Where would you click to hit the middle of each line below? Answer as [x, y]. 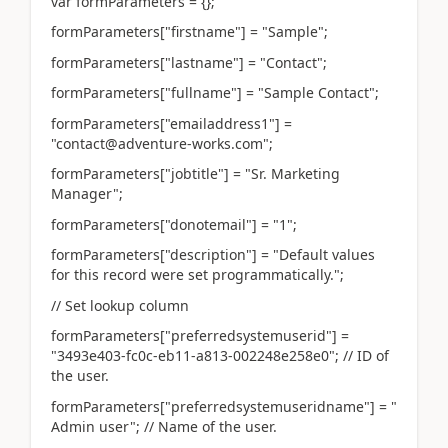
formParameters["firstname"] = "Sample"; [189, 31]
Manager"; [87, 193]
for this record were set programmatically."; [197, 274]
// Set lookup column [120, 305]
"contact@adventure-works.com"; [162, 143]
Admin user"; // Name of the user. [164, 426]
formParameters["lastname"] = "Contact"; [189, 62]
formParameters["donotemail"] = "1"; [174, 224]
